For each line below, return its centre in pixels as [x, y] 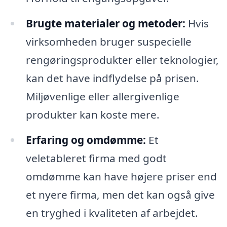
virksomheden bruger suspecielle [108, 41]
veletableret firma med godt [96, 158]
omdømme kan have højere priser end [121, 176]
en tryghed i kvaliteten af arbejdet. [112, 213]
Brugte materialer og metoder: [105, 23]
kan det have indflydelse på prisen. [112, 78]
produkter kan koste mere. [92, 114]
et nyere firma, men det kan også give [120, 194]
